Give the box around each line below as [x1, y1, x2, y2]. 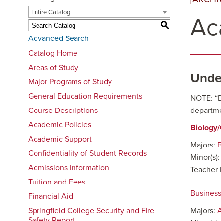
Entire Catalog [31, 8, 70, 16]
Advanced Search [28, 34, 89, 43]
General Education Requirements [28, 91, 142, 101]
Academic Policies [28, 120, 91, 130]
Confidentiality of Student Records [28, 148, 147, 158]
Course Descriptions [28, 106, 98, 115]
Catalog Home [28, 48, 77, 58]
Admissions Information [28, 163, 109, 173]
